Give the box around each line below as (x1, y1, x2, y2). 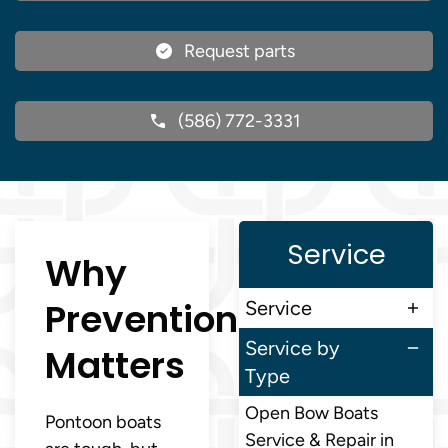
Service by (245, 335, 340, 360)
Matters (45, 339, 185, 391)
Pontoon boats (45, 410, 161, 433)
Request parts (183, 39, 295, 62)
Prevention (45, 293, 238, 345)
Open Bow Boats (245, 401, 378, 424)
